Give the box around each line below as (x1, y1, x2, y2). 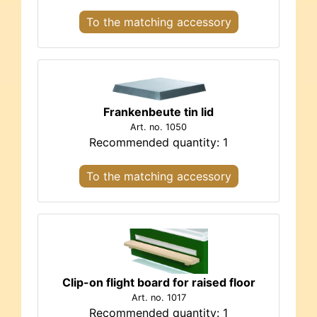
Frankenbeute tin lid (103, 104, 214, 119)
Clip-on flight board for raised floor (62, 275, 255, 290)
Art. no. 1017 (131, 292, 186, 304)
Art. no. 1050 (130, 121, 187, 132)
